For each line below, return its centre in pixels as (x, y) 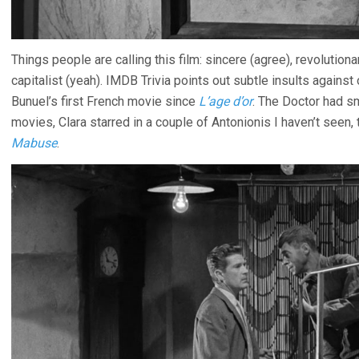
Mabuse (34, 143)
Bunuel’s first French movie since (105, 101)
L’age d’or (226, 101)
